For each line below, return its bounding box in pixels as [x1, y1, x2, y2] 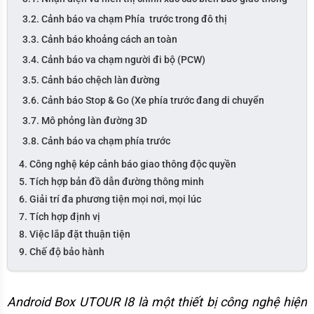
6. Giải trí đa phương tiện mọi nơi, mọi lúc [19, 193, 201, 205]
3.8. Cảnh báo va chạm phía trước [22, 135, 170, 146]
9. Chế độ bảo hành [19, 245, 104, 257]
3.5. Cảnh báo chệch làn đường [22, 74, 160, 86]
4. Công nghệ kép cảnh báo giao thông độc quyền [19, 158, 236, 170]
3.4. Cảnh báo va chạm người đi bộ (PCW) [22, 53, 205, 65]
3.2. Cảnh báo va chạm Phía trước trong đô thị [22, 13, 229, 25]
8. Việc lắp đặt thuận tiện [19, 228, 130, 240]
